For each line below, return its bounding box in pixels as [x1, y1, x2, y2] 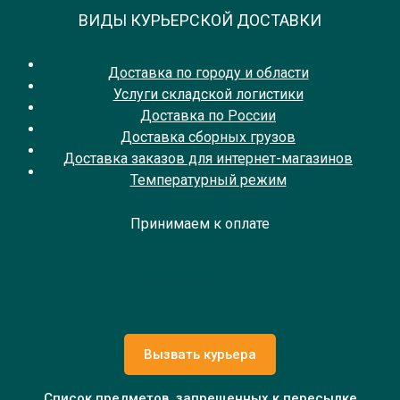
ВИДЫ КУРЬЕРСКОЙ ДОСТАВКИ [79, 10, 321, 29]
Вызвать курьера [144, 346, 256, 362]
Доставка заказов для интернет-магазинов [63, 149, 353, 167]
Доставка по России [140, 106, 276, 124]
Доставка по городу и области [107, 63, 309, 81]
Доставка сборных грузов [121, 128, 296, 146]
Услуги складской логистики [112, 85, 304, 103]
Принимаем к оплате [130, 214, 270, 232]
